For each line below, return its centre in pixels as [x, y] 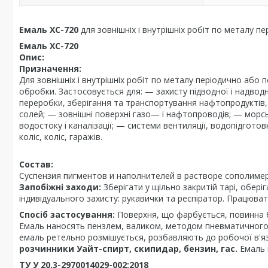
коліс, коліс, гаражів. [61, 137]
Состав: [36, 164]
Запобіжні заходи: [60, 187]
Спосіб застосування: [68, 214]
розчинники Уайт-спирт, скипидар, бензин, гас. [130, 249]
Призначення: [50, 68]
